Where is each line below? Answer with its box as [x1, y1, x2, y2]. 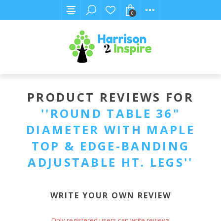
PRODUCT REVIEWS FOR [27, 89, 194, 105]
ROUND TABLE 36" [50, 105, 181, 121]
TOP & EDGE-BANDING [31, 138, 190, 154]
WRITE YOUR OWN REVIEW [50, 190, 171, 201]
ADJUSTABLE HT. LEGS [28, 154, 184, 170]
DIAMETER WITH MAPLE [26, 121, 195, 138]
